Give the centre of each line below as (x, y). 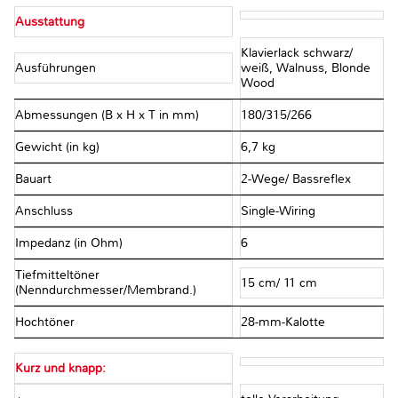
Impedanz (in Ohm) (69, 243)
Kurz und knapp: (60, 369)
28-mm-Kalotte (284, 322)
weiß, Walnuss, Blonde (305, 68)
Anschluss (44, 211)
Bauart (33, 179)
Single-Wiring (279, 211)
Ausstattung (50, 22)
